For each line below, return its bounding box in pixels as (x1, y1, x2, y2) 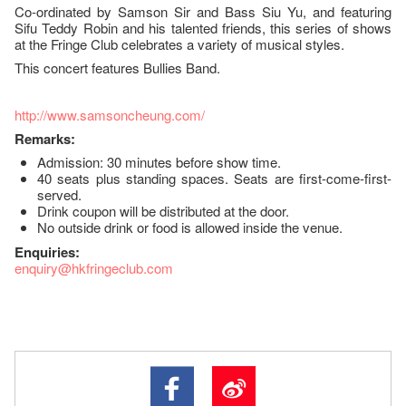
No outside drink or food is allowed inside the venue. (37, 217, 343, 237)
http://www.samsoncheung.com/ (14, 104, 205, 124)
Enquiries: (14, 241, 80, 262)
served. (37, 184, 82, 204)
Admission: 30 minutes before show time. (37, 151, 281, 171)
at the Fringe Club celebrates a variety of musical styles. (14, 34, 355, 53)
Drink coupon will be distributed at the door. (37, 200, 289, 220)
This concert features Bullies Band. (14, 57, 220, 77)
